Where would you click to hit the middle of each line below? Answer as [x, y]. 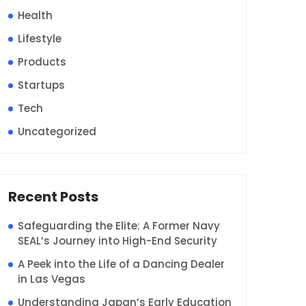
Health [35, 15]
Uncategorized [57, 131]
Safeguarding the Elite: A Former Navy [119, 226]
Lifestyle [40, 39]
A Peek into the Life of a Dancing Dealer [121, 264]
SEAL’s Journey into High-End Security [117, 241]
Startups [41, 85]
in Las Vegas [52, 279]
